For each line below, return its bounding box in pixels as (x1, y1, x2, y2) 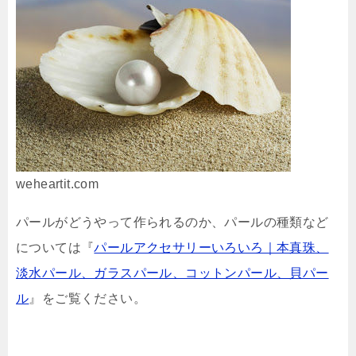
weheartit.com (16, 177, 99, 192)
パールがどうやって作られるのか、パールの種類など (16, 215, 329, 230)
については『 (16, 241, 95, 255)
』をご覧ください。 (29, 292, 147, 306)
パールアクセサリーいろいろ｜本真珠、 (94, 241, 329, 255)
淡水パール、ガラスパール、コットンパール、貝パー (16, 266, 329, 281)
